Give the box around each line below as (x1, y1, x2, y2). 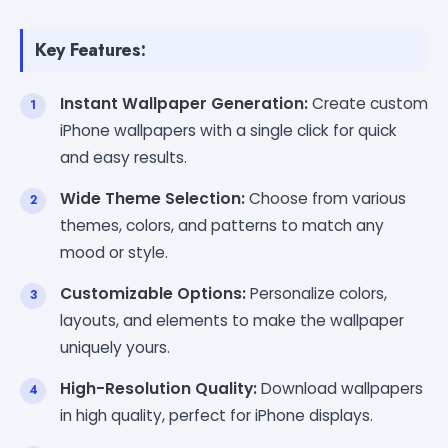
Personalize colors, (246, 282, 387, 304)
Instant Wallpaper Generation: (60, 92, 308, 114)
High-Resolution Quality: (60, 377, 257, 399)
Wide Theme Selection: (60, 187, 245, 209)
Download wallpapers (257, 377, 423, 399)
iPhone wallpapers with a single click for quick (60, 119, 397, 141)
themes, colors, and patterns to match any (60, 214, 384, 236)
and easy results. (60, 146, 187, 168)
